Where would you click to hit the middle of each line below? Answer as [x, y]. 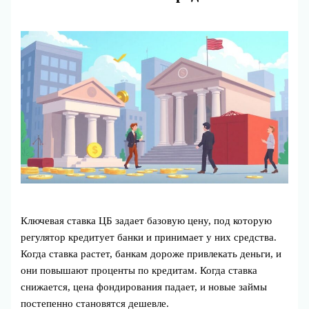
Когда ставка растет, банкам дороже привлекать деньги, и [151, 253]
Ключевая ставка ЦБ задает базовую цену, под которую [147, 220]
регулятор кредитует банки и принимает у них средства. [149, 237]
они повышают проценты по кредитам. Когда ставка [139, 270]
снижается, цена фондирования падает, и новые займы [144, 287]
